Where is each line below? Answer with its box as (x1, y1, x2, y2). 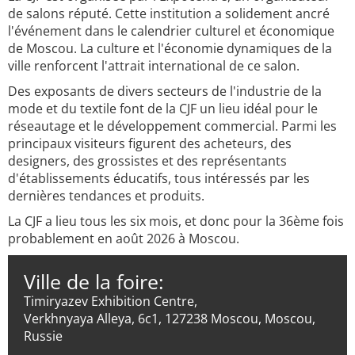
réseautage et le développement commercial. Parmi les (8, 117, 337, 135)
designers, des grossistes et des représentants (8, 152, 287, 170)
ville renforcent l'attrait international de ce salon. (8, 57, 300, 74)
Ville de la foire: (24, 268, 164, 295)
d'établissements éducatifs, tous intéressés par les (8, 170, 310, 187)
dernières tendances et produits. (8, 187, 204, 204)
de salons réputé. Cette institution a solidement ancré (8, 5, 330, 22)
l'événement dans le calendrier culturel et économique (8, 22, 334, 40)
